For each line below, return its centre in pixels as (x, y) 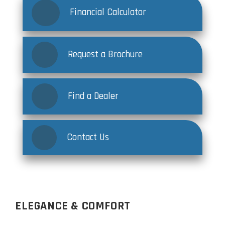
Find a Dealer (93, 96)
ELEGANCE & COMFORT (73, 206)
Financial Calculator (108, 13)
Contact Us (88, 137)
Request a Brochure (105, 54)
